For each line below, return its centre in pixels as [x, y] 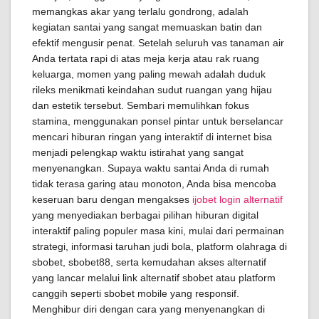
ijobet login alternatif [237, 199]
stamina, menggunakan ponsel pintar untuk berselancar [158, 121]
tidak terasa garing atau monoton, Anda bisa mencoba [154, 184]
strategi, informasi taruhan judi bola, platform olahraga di [159, 246]
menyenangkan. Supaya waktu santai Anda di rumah [151, 168]
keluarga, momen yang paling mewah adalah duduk [149, 74]
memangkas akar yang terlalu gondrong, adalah [140, 11]
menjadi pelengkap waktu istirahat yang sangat [138, 152]
